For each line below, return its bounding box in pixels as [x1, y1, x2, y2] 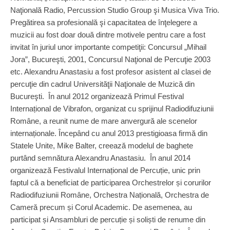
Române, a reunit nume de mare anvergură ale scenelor [10, 117, 197, 125]
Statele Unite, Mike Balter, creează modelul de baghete [10, 141, 193, 150]
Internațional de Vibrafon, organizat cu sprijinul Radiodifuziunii [10, 104, 214, 113]
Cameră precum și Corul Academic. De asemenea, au [10, 203, 192, 212]
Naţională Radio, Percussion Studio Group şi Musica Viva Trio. [10, 6, 219, 14]
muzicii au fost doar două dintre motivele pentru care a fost [10, 30, 205, 39]
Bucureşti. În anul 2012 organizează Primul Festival [10, 92, 184, 101]
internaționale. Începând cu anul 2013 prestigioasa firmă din [10, 129, 207, 138]
